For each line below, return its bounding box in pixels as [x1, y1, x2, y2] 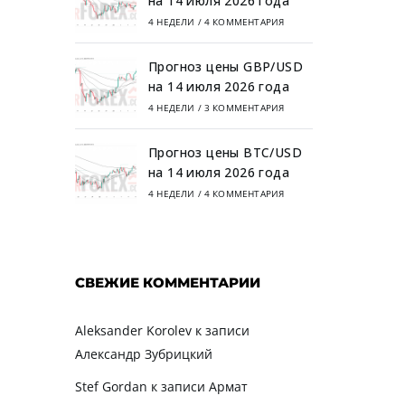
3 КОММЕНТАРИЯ [203, 100, 285, 114]
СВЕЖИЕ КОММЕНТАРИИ [74, 273, 260, 291]
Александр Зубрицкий [74, 344, 212, 363]
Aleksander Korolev [74, 321, 192, 339]
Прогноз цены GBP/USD [148, 57, 304, 75]
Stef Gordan [74, 377, 147, 395]
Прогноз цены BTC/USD [148, 143, 303, 161]
